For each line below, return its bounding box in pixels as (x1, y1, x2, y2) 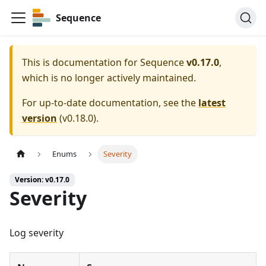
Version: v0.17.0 (15, 175, 69, 185)
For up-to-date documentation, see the (22, 96, 198, 109)
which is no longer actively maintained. (22, 71, 196, 84)
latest (198, 96, 226, 109)
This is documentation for (22, 56, 140, 69)
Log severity (9, 226, 64, 240)
